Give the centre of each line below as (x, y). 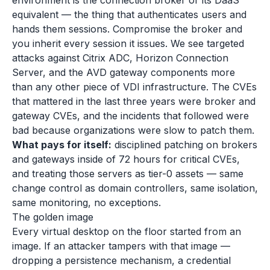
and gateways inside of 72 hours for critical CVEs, (126, 159)
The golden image (53, 217)
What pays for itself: (62, 145)
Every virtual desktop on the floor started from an (127, 231)
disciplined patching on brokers (184, 145)
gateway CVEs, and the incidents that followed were (130, 116)
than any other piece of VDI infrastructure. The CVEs (134, 87)
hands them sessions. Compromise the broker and (127, 29)
